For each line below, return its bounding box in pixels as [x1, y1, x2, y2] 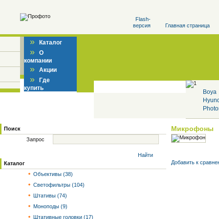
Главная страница [165, 22, 210, 28]
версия [133, 22, 151, 28]
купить [24, 85, 44, 91]
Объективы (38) [32, 171, 73, 177]
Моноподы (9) [32, 203, 67, 209]
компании [24, 57, 52, 64]
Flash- [135, 16, 151, 22]
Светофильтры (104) [32, 182, 85, 188]
